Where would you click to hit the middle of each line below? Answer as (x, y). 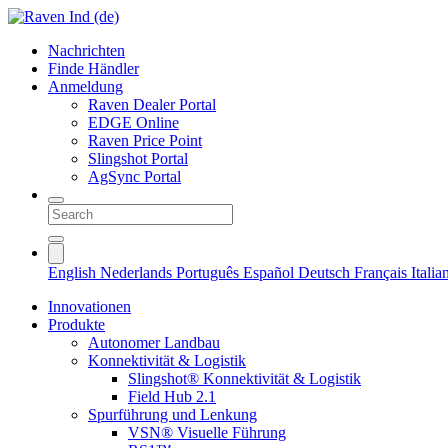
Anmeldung (85, 86)
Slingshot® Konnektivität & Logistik (244, 378)
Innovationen (89, 306)
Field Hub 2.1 (172, 396)
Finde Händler (93, 68)
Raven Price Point (145, 140)
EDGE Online (133, 122)
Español (270, 272)
